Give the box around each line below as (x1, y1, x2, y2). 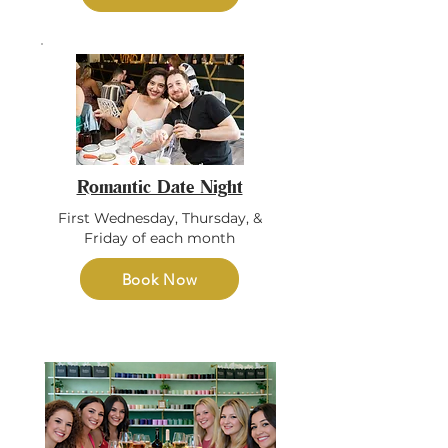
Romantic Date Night (76, 175, 243, 197)
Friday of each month (84, 229, 235, 247)
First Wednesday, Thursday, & (57, 209, 262, 227)
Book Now (121, 269, 198, 289)
